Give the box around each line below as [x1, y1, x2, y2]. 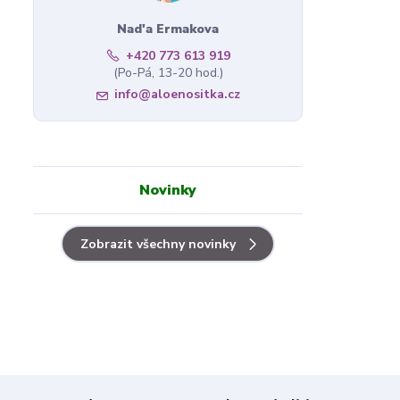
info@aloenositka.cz [113, 85, 240, 103]
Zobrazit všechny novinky [80, 235, 237, 253]
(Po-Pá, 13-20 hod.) [112, 63, 223, 81]
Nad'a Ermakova [117, 20, 220, 37]
